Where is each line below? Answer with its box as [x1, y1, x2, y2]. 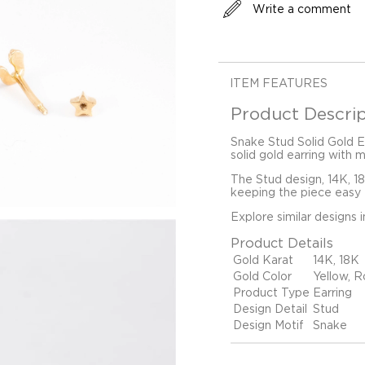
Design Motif [233, 319, 304, 332]
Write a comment [253, 2, 351, 15]
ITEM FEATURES [230, 77, 328, 90]
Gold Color [233, 270, 292, 283]
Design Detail [233, 302, 307, 315]
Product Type [233, 286, 310, 299]
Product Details [231, 235, 333, 251]
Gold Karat [233, 253, 293, 266]
